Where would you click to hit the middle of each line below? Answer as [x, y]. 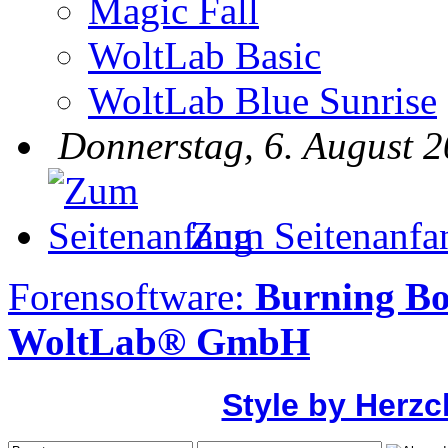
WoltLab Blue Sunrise [262, 101]
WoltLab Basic [204, 56]
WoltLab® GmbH [159, 342]
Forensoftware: [131, 297]
